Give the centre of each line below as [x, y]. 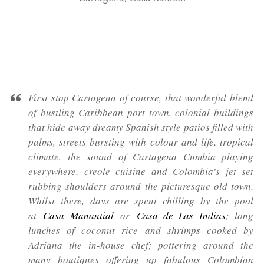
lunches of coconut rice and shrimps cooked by [141, 230]
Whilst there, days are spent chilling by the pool [141, 201]
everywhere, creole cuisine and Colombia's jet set [141, 171]
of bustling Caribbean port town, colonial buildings [141, 113]
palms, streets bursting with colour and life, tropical [141, 142]
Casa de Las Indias [181, 216]
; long [239, 216]
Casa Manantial [78, 216]
